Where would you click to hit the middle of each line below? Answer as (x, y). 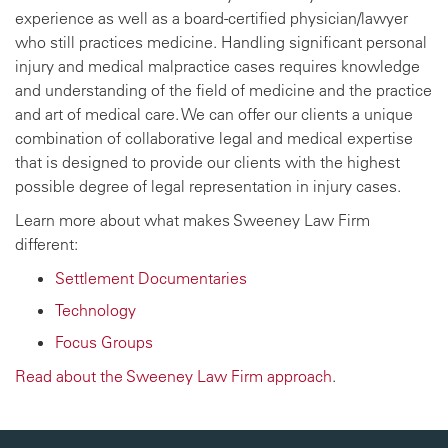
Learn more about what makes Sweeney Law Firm (192, 220)
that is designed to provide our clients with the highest (207, 162)
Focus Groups (104, 342)
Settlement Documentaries (151, 278)
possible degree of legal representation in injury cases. (208, 186)
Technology (95, 310)
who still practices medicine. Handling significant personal (221, 42)
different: (46, 244)
